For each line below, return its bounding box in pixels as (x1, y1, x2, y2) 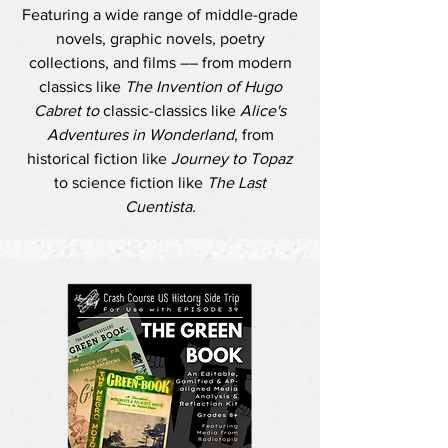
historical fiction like (27, 150, 171, 167)
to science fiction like (54, 174, 207, 191)
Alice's (240, 102, 286, 119)
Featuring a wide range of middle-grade (22, 6, 298, 23)
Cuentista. (124, 198, 196, 215)
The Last (207, 174, 266, 191)
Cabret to (34, 102, 103, 119)
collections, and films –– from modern (28, 54, 292, 71)
